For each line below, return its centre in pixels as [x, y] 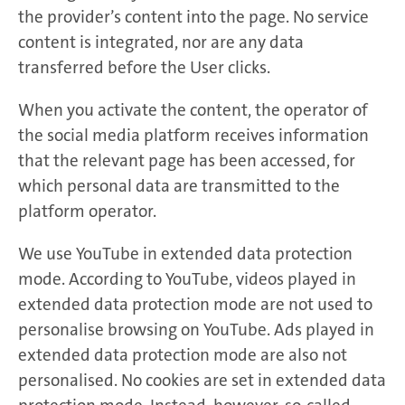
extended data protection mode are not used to [195, 304]
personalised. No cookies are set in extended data [202, 380]
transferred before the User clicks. [144, 67]
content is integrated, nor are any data [161, 42]
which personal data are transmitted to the [179, 185]
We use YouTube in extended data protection [185, 253]
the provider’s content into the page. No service [193, 16]
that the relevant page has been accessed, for [187, 160]
